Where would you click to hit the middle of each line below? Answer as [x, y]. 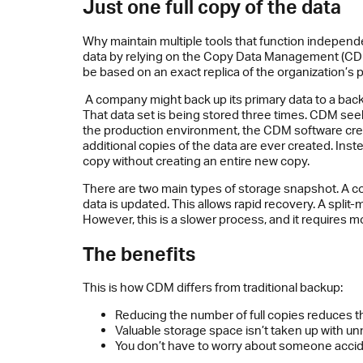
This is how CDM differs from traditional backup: [213, 288]
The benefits [139, 253]
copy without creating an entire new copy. [196, 160]
